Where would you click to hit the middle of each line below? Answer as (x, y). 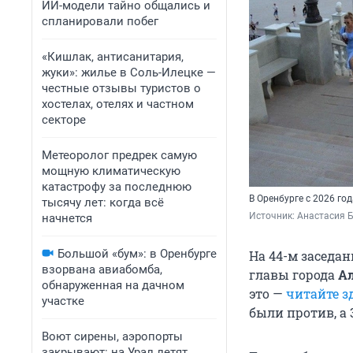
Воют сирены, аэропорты (112, 336)
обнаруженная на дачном (113, 285)
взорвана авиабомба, (102, 269)
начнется (67, 218)
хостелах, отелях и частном (118, 104)
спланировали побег (100, 21)
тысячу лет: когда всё (103, 203)
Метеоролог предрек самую (119, 155)
